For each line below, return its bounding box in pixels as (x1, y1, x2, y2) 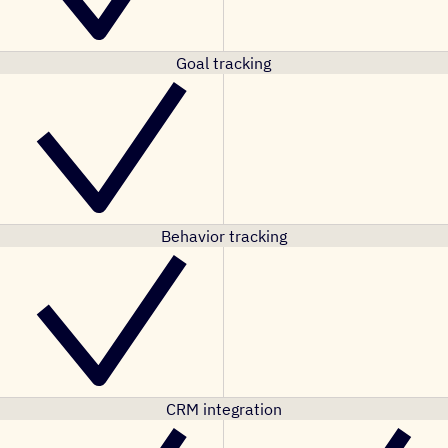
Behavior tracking (160, 226, 287, 246)
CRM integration (165, 399, 282, 419)
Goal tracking (176, 53, 272, 73)
